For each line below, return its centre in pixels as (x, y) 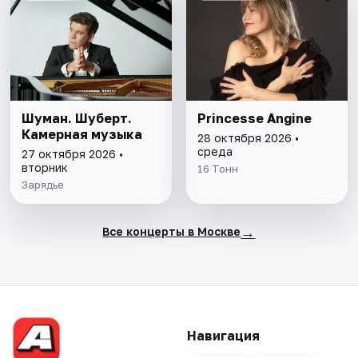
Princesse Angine (254, 118)
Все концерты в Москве (172, 232)
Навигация (223, 336)
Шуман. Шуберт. (77, 118)
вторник (45, 167)
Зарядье (43, 184)
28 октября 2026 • (248, 137)
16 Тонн (217, 168)
